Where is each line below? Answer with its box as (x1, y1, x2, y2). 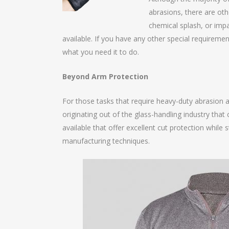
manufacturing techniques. (62, 135, 150, 146)
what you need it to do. (62, 47, 139, 57)
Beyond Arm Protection (62, 71, 148, 81)
